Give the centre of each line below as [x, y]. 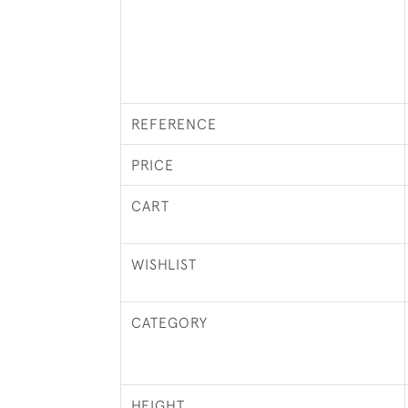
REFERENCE [173, 124]
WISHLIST [163, 264]
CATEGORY [169, 322]
